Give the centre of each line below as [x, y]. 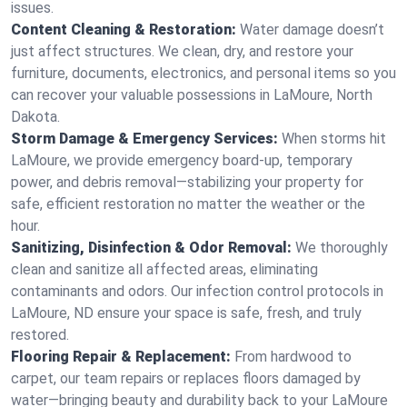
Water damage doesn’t [312, 30]
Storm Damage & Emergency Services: [144, 139]
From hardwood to [293, 357]
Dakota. [35, 117]
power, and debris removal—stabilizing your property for [187, 182]
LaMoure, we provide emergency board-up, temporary [182, 160]
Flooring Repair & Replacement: [121, 357]
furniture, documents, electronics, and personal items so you [203, 73]
